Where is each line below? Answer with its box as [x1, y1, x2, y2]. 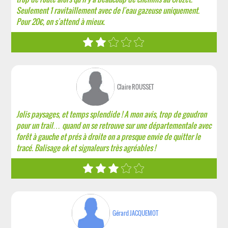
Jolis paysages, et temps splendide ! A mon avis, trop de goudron [16, 108, 207, 120]
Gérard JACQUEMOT [112, 209, 159, 217]
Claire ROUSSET [117, 82, 154, 91]
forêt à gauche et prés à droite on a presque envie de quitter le [16, 131, 201, 142]
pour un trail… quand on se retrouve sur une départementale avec [16, 120, 212, 131]
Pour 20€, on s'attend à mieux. [16, 16, 105, 27]
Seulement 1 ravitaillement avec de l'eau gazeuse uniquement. [16, 5, 200, 16]
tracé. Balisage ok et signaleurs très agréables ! [16, 142, 156, 153]
